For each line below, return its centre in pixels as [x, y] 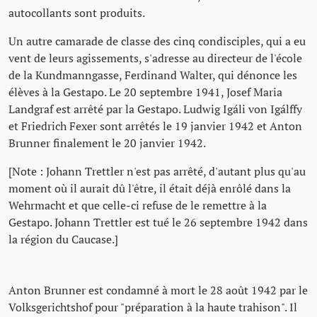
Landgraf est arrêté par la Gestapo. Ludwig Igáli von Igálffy [155, 109]
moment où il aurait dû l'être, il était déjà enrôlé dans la [150, 189]
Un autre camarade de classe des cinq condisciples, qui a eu [157, 41]
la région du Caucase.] [63, 240]
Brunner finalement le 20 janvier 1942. [107, 143]
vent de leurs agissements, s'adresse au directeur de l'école [155, 58]
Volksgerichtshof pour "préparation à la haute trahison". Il [153, 307]
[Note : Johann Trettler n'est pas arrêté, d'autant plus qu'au [157, 172]
